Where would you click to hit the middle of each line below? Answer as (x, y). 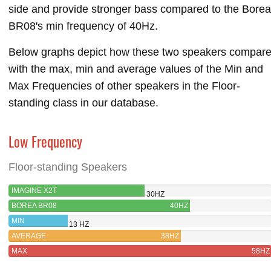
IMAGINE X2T (34, 190)
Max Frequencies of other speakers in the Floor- (124, 86)
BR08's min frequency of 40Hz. (83, 26)
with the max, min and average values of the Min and (136, 69)
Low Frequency (45, 141)
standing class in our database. (83, 103)
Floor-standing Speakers (68, 167)
